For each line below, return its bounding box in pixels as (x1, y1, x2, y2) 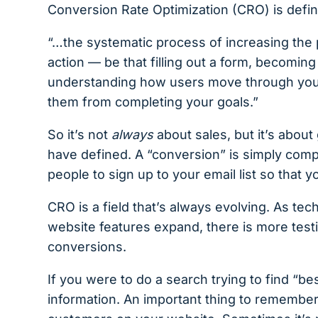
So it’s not (48, 127, 112, 143)
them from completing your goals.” (48, 94, 259, 110)
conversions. (48, 239, 127, 255)
